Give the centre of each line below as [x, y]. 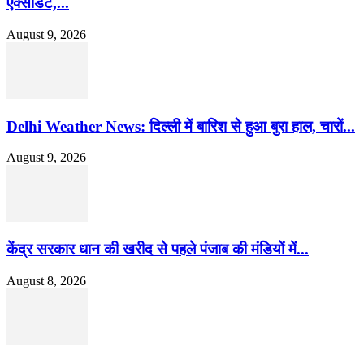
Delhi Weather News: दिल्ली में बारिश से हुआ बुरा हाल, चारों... [181, 126]
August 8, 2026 [46, 280]
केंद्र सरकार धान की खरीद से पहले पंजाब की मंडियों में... [158, 249]
